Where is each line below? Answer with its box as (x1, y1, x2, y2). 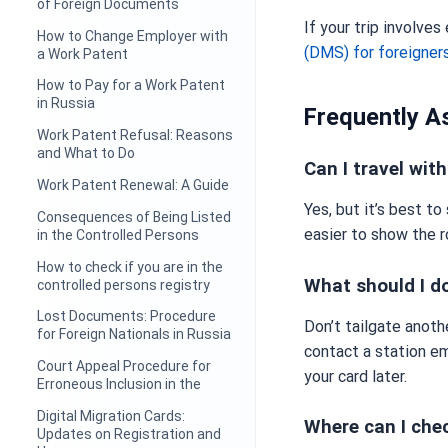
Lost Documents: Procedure (37, 308, 217, 325)
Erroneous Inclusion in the (37, 376, 202, 393)
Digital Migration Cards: (37, 407, 186, 424)
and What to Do (37, 145, 136, 162)
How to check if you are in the (37, 258, 224, 275)
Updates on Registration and (37, 425, 222, 442)
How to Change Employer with (37, 27, 229, 44)
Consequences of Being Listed (37, 208, 232, 225)
